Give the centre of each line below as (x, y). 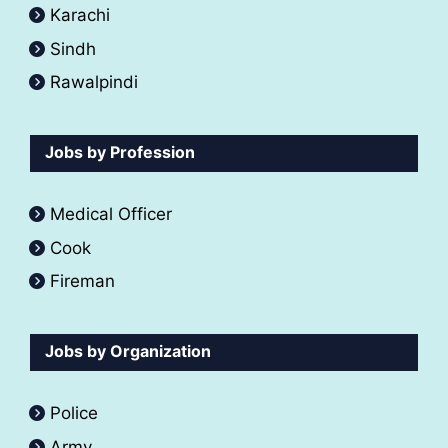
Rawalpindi (94, 82)
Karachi (80, 15)
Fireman (82, 281)
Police (74, 413)
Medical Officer (113, 214)
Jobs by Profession (120, 152)
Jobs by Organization (128, 351)
